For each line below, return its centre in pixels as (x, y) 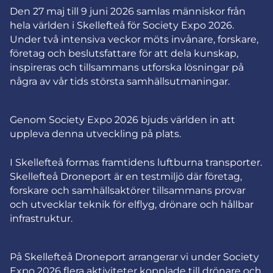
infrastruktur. (41, 218)
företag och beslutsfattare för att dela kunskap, (124, 53)
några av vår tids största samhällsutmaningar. (120, 81)
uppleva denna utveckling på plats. (95, 133)
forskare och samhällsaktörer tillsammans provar (128, 190)
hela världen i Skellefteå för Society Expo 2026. (122, 25)
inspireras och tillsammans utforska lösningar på (127, 67)
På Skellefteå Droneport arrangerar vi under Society (134, 257)
